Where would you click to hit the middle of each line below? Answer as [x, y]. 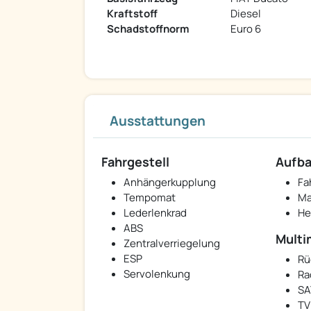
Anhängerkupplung [170, 183]
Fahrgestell [135, 162]
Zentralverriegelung [172, 244]
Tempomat [150, 198]
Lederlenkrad [155, 213]
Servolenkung [157, 274]
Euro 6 [246, 29]
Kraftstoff [132, 14]
